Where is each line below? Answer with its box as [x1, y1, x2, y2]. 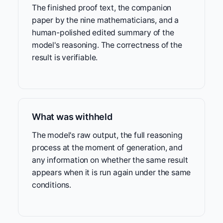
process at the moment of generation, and [32, 143, 183, 153]
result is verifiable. [32, 53, 98, 63]
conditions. [32, 180, 72, 190]
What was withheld [32, 111, 112, 122]
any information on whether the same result [32, 155, 188, 165]
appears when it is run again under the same [32, 168, 191, 178]
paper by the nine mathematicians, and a [32, 15, 179, 25]
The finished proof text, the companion [32, 3, 172, 13]
